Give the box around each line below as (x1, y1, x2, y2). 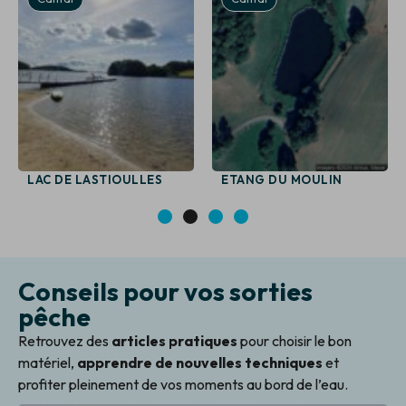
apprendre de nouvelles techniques (77, 353, 323, 372)
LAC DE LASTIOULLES (27, 171, 162, 187)
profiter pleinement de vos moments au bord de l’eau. (18, 374, 348, 393)
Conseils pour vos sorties (18, 275, 313, 307)
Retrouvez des (18, 331, 111, 350)
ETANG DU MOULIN (221, 171, 343, 187)
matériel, (18, 353, 77, 372)
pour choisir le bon (237, 331, 352, 350)
